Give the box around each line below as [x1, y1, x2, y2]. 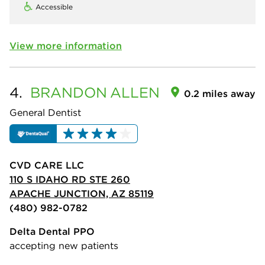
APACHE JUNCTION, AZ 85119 [9, 187, 154, 199]
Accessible [35, 2, 73, 11]
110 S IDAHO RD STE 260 [9, 173, 130, 185]
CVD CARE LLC [9, 159, 84, 171]
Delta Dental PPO [9, 225, 95, 237]
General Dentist [9, 106, 81, 118]
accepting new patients [9, 239, 118, 251]
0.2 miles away [184, 87, 256, 99]
